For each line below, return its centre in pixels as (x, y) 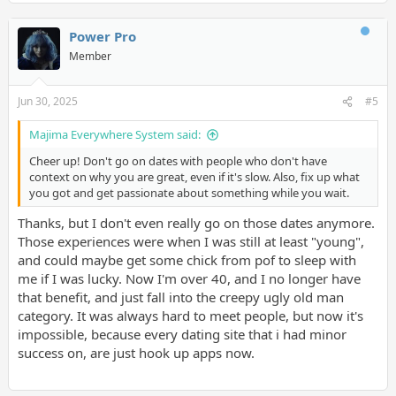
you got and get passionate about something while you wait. (189, 193)
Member (90, 56)
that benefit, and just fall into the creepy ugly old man (180, 297)
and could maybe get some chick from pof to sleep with (187, 259)
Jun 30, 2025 (47, 101)
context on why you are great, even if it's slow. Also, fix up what (194, 177)
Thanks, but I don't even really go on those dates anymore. (196, 222)
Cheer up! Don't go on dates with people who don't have (178, 161)
